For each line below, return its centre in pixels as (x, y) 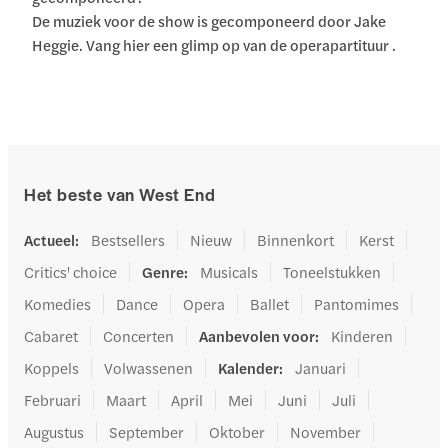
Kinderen (362, 336)
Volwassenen (148, 368)
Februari (52, 400)
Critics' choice (70, 272)
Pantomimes (356, 304)
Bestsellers (128, 240)
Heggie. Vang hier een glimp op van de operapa (190, 45)
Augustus (54, 432)
